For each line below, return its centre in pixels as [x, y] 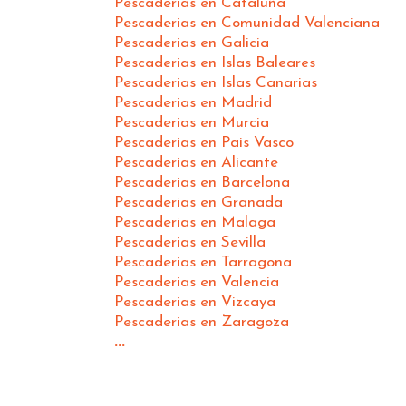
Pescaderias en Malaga [195, 222]
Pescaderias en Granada [198, 202]
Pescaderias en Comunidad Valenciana [247, 23]
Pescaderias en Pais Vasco [204, 142]
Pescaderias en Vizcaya [195, 302]
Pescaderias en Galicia [192, 43]
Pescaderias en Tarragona [203, 262]
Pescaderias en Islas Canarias [216, 82]
